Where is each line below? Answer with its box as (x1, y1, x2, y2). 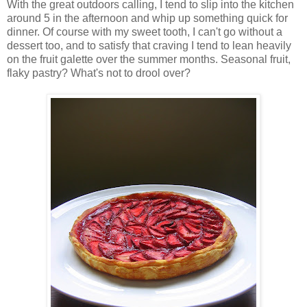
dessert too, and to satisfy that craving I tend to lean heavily (7, 40, 291, 52)
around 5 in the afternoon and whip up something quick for (7, 12, 288, 25)
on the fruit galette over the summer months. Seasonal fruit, (7, 53, 291, 66)
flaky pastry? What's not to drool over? (7, 67, 191, 79)
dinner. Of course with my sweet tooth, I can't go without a (7, 26, 282, 38)
